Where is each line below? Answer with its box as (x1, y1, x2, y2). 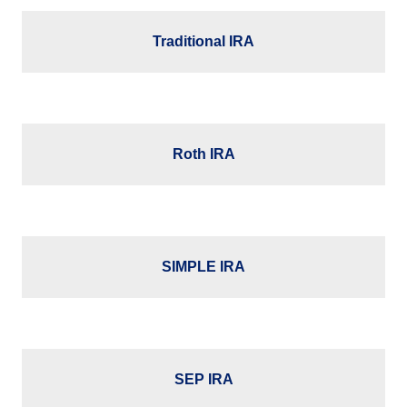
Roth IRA (172, 146, 235, 163)
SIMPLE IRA (162, 259, 245, 275)
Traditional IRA (153, 34, 254, 50)
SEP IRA (174, 372, 233, 388)
